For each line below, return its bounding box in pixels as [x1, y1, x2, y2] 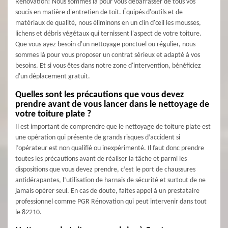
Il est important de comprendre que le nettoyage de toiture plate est [15, 123, 211, 131]
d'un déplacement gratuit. [15, 73, 90, 80]
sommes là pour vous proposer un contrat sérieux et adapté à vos [15, 51, 200, 59]
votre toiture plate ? [15, 109, 91, 119]
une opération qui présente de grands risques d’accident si [15, 134, 180, 141]
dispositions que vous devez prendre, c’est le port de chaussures [15, 166, 195, 174]
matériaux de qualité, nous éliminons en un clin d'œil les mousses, [15, 19, 201, 27]
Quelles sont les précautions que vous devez [15, 90, 184, 100]
